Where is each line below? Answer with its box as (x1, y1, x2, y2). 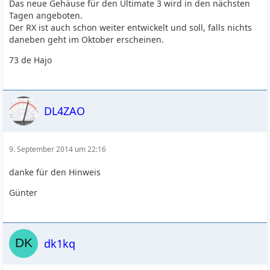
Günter (9, 187, 38, 198)
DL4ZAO (44, 103, 86, 118)
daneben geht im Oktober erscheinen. (9, 34, 165, 45)
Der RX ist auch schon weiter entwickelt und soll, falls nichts (9, 22, 253, 33)
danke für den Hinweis (9, 166, 101, 178)
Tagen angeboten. (9, 10, 83, 21)
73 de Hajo (9, 54, 52, 66)
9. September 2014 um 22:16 (9, 144, 107, 154)
